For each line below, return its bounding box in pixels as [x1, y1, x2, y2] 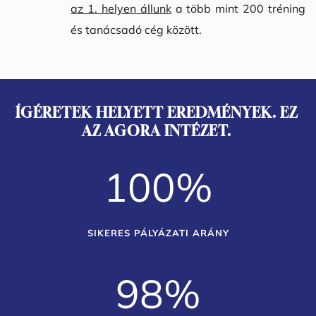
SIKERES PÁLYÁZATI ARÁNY [87, 226, 229, 238]
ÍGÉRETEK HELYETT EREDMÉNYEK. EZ [15, 103, 298, 121]
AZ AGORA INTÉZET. [81, 121, 235, 140]
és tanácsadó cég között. [71, 22, 202, 37]
